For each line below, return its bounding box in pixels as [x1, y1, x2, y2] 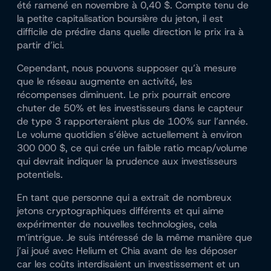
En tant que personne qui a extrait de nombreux [17, 191, 232, 204]
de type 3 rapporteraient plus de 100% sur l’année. [17, 115, 248, 128]
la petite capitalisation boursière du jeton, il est [17, 12, 223, 25]
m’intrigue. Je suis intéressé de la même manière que [17, 231, 252, 244]
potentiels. [17, 168, 63, 181]
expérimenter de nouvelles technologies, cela [17, 218, 217, 231]
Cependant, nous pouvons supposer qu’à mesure [17, 62, 237, 75]
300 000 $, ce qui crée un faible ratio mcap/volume [17, 142, 247, 155]
